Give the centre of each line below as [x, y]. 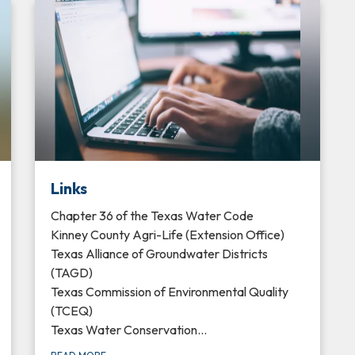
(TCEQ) [72, 311]
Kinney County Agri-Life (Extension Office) [168, 235]
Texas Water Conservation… [129, 330]
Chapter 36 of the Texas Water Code [152, 216]
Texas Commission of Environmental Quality [170, 292]
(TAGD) [72, 273]
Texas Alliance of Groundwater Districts [159, 254]
